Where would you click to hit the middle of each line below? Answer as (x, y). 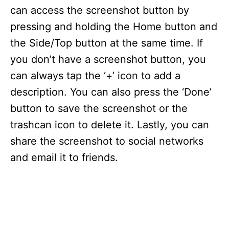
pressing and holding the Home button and (114, 27)
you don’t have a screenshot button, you (108, 60)
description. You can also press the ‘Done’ (111, 92)
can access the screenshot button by (100, 10)
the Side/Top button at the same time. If (107, 43)
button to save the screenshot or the (99, 109)
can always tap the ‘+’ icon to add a (95, 76)
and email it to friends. (64, 158)
